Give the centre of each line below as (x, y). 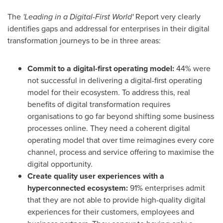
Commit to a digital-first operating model (100, 68)
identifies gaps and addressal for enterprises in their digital (109, 29)
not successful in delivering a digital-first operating (115, 80)
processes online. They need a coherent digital (109, 128)
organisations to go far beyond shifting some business (121, 116)
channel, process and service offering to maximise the (121, 152)
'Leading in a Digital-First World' (77, 17)
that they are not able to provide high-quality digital (116, 200)
